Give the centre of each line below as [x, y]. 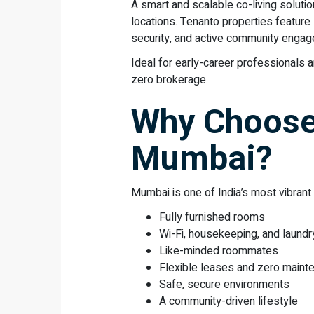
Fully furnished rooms [212, 218]
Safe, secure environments [224, 285]
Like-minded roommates [219, 251]
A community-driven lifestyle [228, 302]
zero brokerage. [170, 80]
